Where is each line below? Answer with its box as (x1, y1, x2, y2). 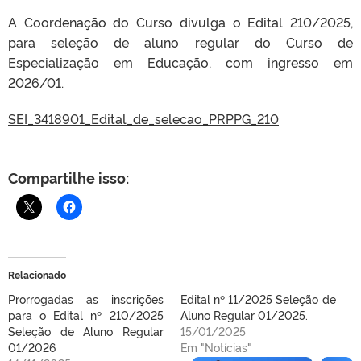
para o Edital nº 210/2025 (8, 307, 164, 322)
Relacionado (8, 268, 66, 281)
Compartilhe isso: (8, 168, 129, 187)
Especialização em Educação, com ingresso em (8, 53, 353, 71)
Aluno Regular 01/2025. (180, 307, 308, 322)
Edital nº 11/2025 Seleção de (180, 291, 336, 306)
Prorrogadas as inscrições (8, 291, 164, 306)
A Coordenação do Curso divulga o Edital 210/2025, (8, 13, 353, 31)
